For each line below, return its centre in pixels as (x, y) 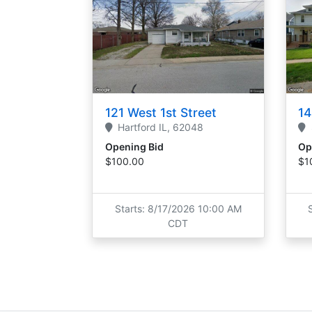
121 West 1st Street (161, 113)
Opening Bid (134, 147)
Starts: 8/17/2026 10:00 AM (178, 208)
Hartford (137, 127)
